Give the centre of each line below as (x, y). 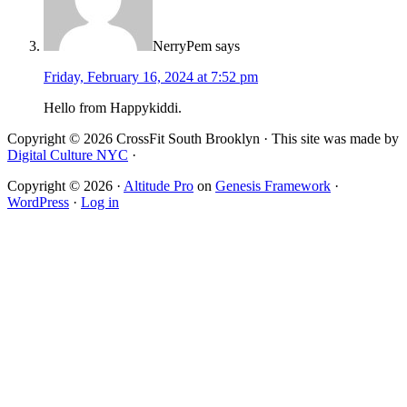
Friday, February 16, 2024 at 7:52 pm (151, 77)
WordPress (38, 203)
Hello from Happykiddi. (113, 108)
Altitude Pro (159, 186)
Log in (100, 203)
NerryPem (182, 46)
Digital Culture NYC (68, 155)
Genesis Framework (273, 186)
